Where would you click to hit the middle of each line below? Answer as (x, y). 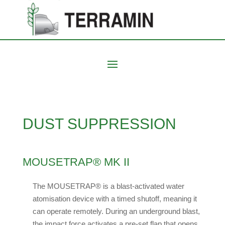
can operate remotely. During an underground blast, (116, 211)
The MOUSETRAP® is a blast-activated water (108, 186)
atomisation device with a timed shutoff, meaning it (115, 199)
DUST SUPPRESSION (99, 124)
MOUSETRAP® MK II (76, 162)
